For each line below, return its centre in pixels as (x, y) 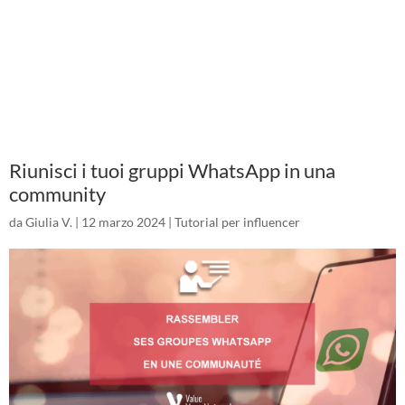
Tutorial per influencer (237, 222)
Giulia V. (49, 222)
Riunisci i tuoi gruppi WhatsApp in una (172, 170)
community (57, 194)
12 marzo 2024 (123, 222)
